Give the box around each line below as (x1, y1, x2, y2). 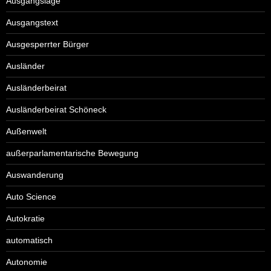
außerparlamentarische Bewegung (6, 148, 139, 158)
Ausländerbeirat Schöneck (6, 104, 106, 114)
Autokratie (6, 213, 45, 223)
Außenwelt (6, 126, 47, 136)
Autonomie (6, 256, 47, 267)
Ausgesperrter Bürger (6, 39, 89, 49)
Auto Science (6, 191, 56, 201)
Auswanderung (6, 169, 64, 180)
